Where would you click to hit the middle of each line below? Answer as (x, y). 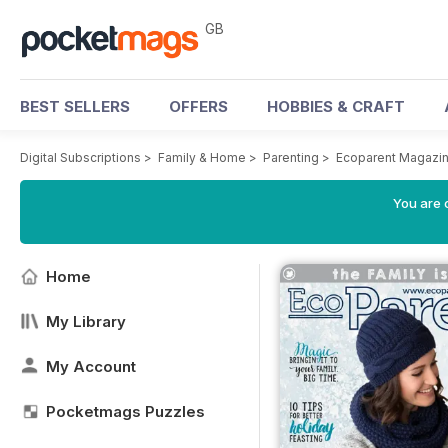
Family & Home (202, 157)
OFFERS (198, 106)
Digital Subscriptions (80, 157)
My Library (86, 321)
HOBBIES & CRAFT (336, 106)
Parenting (291, 157)
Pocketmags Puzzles (125, 411)
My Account (91, 366)
